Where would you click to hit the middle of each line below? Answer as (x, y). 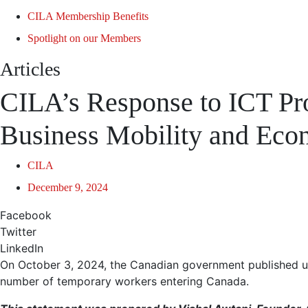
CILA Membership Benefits (88, 16)
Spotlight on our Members (84, 38)
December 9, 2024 (68, 187)
